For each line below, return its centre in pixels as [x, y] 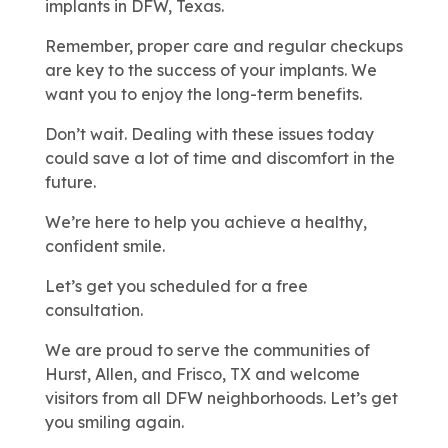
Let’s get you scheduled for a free [176, 286]
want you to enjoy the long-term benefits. [203, 94]
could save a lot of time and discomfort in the [219, 158]
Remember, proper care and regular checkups [223, 46]
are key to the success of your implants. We [210, 70]
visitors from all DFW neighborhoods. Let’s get [221, 398]
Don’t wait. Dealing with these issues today [209, 134]
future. [70, 182]
